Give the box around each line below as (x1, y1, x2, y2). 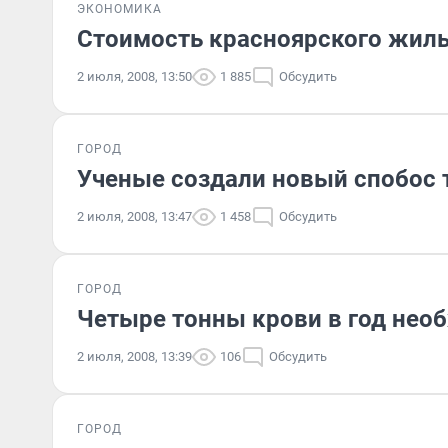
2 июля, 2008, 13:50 (77, 69, 192, 84)
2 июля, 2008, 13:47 (77, 209, 192, 224)
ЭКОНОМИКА (77, 2, 162, 16)
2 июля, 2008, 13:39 (77, 349, 192, 364)
